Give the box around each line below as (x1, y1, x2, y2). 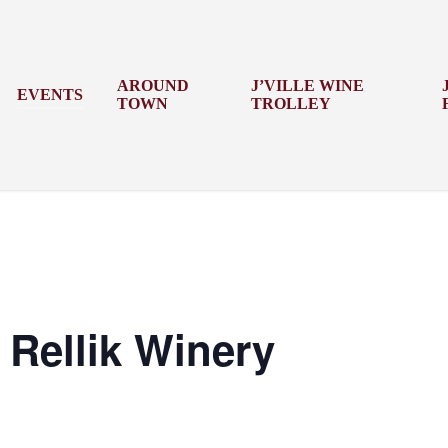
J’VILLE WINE (250, 77, 364, 94)
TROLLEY (250, 95, 331, 112)
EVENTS (17, 86, 84, 103)
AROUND (117, 77, 190, 94)
